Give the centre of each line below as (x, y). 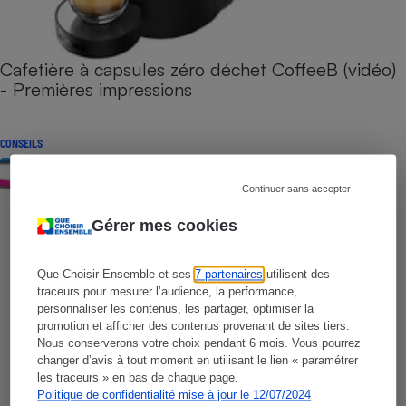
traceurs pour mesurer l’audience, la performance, (168, 292)
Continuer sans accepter (296, 189)
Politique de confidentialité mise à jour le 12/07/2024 (174, 395)
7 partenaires (229, 275)
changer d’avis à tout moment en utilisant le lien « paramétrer (198, 361)
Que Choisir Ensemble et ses (116, 275)
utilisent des (297, 275)
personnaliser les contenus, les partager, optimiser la (176, 309)
